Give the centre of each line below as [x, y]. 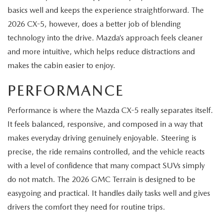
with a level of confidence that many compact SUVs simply [106, 166]
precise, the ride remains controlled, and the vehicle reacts [106, 152]
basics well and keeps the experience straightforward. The [106, 10]
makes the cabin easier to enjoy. [61, 65]
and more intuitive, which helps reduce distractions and [101, 52]
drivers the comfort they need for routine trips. [86, 207]
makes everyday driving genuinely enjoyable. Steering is [102, 138]
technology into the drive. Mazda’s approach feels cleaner [105, 38]
